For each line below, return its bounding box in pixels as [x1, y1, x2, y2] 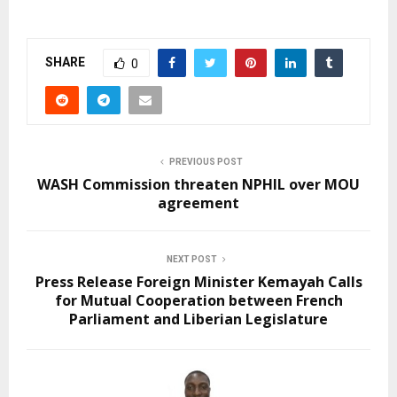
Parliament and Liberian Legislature [69, 309, 328, 329]
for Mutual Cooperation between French [54, 291, 343, 310]
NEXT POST [166, 254, 217, 264]
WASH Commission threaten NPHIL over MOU [37, 175, 360, 194]
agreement [158, 193, 239, 213]
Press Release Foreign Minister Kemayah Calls [35, 272, 362, 292]
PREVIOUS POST [168, 157, 243, 167]
